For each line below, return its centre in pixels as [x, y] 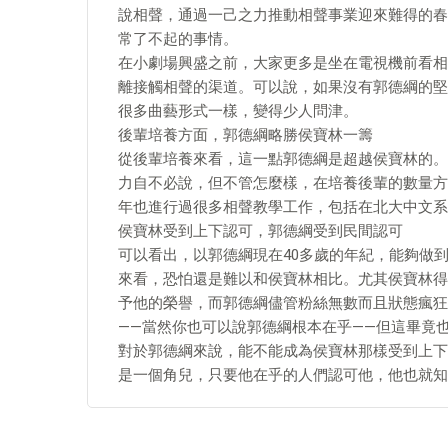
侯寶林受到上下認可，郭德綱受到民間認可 [260, 231]
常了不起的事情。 [178, 39]
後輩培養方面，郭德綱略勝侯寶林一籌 [245, 135]
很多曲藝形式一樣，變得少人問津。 [238, 111]
